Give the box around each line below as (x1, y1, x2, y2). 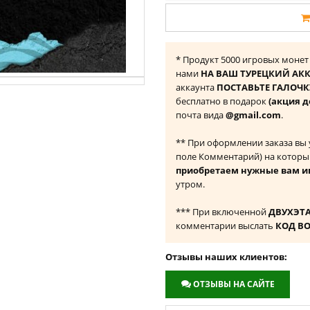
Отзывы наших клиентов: (165, 250, 287, 263)
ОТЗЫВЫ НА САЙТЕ (193, 278, 275, 290)
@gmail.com (226, 109, 281, 121)
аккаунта (176, 81, 217, 93)
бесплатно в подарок (176, 95, 268, 107)
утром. (176, 178, 205, 190)
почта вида (176, 109, 226, 121)
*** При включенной (176, 206, 268, 218)
